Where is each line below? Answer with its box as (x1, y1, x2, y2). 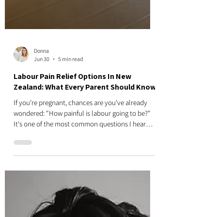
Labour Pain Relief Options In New (14, 158, 131, 169)
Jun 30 (34, 142, 49, 150)
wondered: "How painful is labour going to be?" (14, 196, 151, 205)
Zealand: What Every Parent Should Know (14, 169, 156, 179)
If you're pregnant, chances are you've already (14, 185, 147, 194)
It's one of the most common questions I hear (14, 206, 146, 216)
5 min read (58, 142, 83, 150)
